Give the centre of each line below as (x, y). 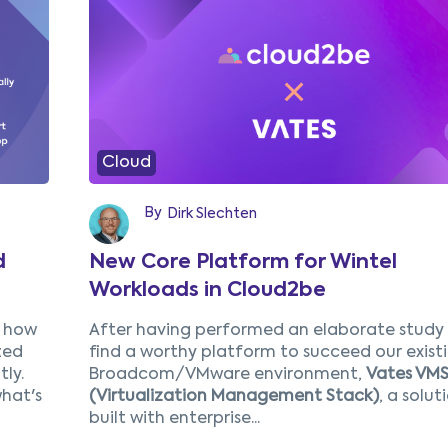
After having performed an (200, 331)
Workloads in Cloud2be (207, 291)
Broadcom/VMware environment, (227, 375)
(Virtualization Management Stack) (233, 397)
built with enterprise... (174, 419)
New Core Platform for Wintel (242, 263)
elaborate (355, 331)
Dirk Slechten (211, 214)
